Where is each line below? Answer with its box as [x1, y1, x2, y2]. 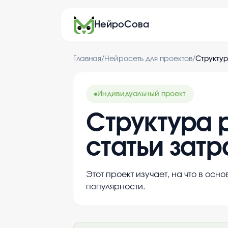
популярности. [86, 183, 145, 191]
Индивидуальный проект [97, 91, 186, 98]
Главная [73, 55, 101, 63]
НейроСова [94, 20, 149, 30]
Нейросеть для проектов [104, 55, 192, 63]
